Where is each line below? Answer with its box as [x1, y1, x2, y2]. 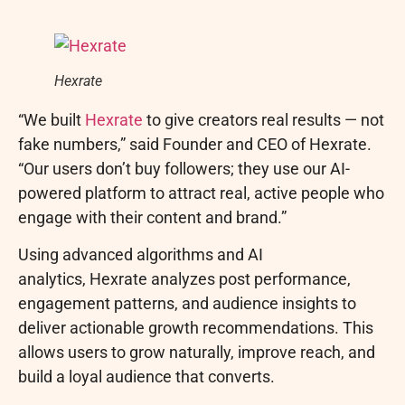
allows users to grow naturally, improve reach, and [18, 342, 375, 362]
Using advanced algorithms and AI [18, 244, 263, 264]
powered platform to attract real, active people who [18, 183, 384, 202]
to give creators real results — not [143, 109, 384, 129]
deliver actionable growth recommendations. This [18, 317, 373, 337]
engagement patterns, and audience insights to [18, 293, 356, 313]
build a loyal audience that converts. [18, 366, 275, 386]
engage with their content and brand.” [18, 207, 287, 227]
